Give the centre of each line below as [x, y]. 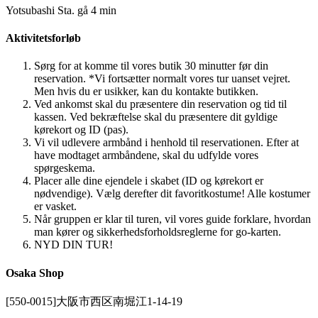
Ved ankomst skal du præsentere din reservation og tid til [160, 104]
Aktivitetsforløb [43, 38]
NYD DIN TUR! [73, 245]
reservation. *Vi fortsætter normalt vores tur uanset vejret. [162, 79]
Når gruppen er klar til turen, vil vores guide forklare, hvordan [172, 219]
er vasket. [55, 207]
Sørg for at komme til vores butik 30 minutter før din [151, 66]
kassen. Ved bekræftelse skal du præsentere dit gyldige [156, 117]
